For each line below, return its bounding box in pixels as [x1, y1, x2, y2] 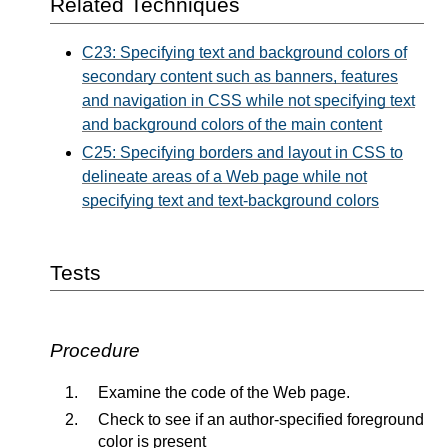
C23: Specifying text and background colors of [82, 43, 407, 61]
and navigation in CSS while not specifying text [82, 91, 415, 109]
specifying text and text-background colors [82, 191, 379, 209]
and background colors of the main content [82, 115, 382, 133]
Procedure [50, 340, 140, 362]
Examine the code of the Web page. [98, 384, 350, 402]
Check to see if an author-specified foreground [98, 411, 424, 429]
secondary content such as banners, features [82, 67, 398, 85]
